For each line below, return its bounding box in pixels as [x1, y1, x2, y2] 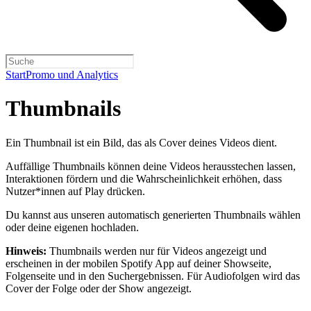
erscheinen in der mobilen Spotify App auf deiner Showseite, [6, 257, 271, 269]
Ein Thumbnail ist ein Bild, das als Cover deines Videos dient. [6, 136, 277, 149]
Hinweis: [6, 244, 47, 257]
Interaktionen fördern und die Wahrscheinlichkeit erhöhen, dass [6, 172, 282, 185]
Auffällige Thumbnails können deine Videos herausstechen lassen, [6, 160, 296, 172]
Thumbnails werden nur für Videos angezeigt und [47, 244, 267, 257]
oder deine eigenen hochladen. [6, 221, 139, 233]
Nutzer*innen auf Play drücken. [6, 185, 145, 197]
